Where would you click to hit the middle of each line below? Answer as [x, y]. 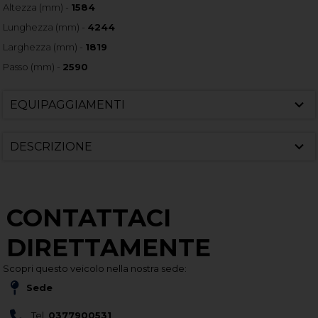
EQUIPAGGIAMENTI [68, 105]
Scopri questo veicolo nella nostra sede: [95, 269]
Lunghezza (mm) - [45, 27]
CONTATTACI [89, 218]
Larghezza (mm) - [44, 47]
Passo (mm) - [33, 67]
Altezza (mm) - [37, 7]
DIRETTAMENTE [109, 248]
